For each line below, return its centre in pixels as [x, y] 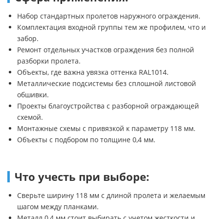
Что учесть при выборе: [82, 177]
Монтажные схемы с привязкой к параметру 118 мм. [106, 129]
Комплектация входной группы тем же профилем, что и [111, 27]
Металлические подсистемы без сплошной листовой [107, 84]
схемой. [30, 117]
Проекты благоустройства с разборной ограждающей [108, 106]
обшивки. [33, 95]
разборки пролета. [49, 61]
